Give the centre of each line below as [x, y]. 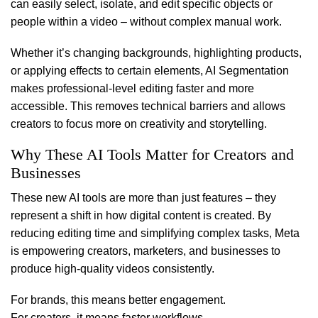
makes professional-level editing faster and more [132, 88]
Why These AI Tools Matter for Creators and [152, 155]
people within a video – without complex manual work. [146, 21]
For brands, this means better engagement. [118, 300]
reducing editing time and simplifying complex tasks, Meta [155, 234]
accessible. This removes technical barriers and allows [148, 106]
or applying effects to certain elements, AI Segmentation [150, 70]
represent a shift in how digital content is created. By [141, 216]
